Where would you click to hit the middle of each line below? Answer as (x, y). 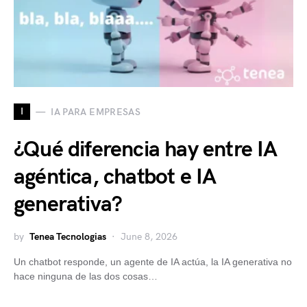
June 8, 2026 (149, 237)
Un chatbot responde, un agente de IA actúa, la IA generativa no (153, 262)
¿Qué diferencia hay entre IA (146, 150)
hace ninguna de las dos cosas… (86, 276)
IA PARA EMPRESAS (96, 112)
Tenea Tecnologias (68, 237)
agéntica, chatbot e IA (115, 177)
